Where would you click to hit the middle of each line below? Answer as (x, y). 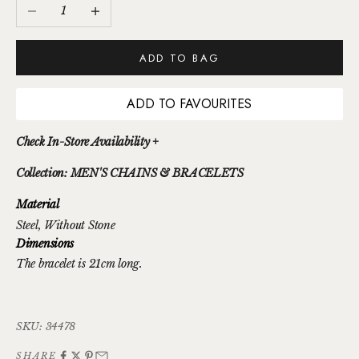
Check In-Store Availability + (87, 141)
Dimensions (45, 243)
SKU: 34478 (46, 327)
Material (38, 204)
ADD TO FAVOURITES (189, 103)
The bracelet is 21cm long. (79, 264)
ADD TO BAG (179, 58)
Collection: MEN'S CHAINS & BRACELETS (130, 173)
